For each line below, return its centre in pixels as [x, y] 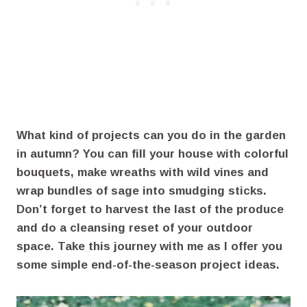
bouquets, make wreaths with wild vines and [143, 173]
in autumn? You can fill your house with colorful [152, 154]
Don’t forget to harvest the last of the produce [150, 210]
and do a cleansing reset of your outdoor [135, 228]
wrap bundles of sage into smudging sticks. [142, 191]
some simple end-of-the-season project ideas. [148, 265]
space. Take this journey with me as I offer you [149, 247]
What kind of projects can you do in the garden [151, 136]
